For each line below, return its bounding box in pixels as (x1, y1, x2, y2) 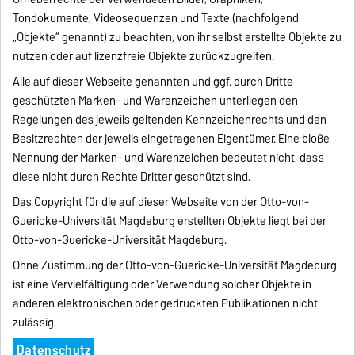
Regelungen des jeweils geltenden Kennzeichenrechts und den (13, 109, 327, 129)
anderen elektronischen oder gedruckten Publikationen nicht (13, 293, 319, 313)
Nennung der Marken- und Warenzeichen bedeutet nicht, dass (13, 147, 325, 167)
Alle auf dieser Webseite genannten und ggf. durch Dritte (13, 71, 294, 91)
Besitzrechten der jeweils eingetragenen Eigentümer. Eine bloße (13, 128, 330, 148)
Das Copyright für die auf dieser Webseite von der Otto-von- (13, 192, 310, 212)
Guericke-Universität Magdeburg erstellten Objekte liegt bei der (13, 211, 327, 231)
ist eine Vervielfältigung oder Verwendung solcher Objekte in (13, 274, 312, 294)
